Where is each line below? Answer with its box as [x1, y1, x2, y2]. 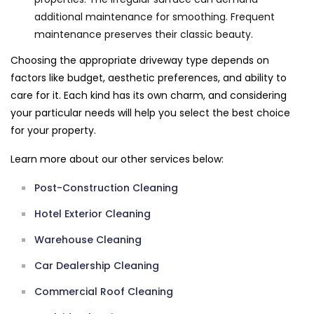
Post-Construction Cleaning [34, 181, 178, 196]
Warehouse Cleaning [34, 233, 142, 247]
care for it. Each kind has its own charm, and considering [11, 88, 287, 103]
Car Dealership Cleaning [34, 259, 159, 273]
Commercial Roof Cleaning [34, 285, 173, 299]
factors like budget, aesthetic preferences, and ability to [11, 71, 287, 86]
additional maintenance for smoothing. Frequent [34, 10, 275, 25]
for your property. [11, 123, 96, 138]
